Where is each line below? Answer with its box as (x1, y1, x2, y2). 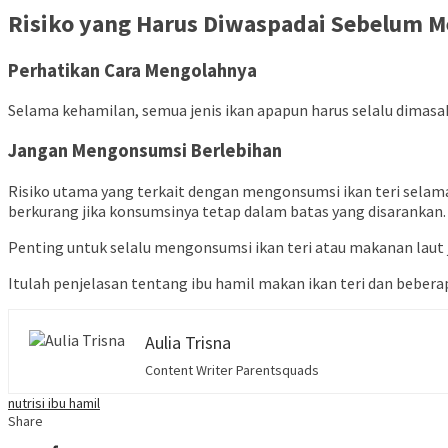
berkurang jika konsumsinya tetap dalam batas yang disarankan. (8, 200, 446, 221)
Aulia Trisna (145, 330, 231, 354)
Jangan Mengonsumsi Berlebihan (8, 139, 286, 163)
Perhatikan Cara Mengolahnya (8, 58, 257, 82)
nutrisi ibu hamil (8, 393, 100, 412)
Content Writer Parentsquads (145, 360, 319, 379)
